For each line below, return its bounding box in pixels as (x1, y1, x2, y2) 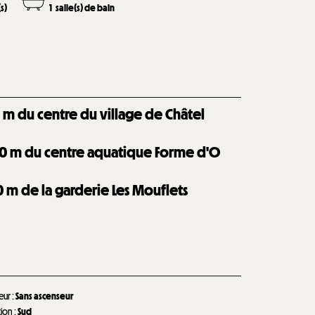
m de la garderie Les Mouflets (6, 180, 188, 200)
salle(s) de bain (56, 1, 115, 14)
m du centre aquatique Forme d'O (10, 142, 221, 162)
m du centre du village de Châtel (3, 104, 205, 124)
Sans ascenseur (15, 290, 74, 302)
